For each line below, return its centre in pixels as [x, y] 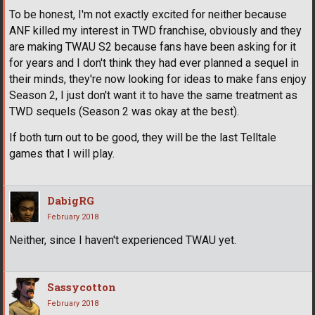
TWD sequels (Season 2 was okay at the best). [124, 112]
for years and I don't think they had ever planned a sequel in [154, 63]
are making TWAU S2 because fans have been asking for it [153, 47]
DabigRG [71, 201]
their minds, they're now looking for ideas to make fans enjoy [158, 79]
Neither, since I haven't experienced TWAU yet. [123, 240]
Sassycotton [82, 287]
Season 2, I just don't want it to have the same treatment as [153, 96]
